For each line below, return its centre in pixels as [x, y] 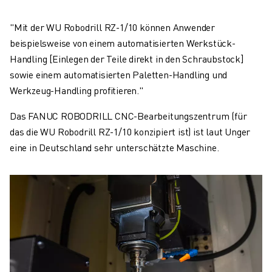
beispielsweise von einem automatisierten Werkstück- [123, 42]
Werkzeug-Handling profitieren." [76, 90]
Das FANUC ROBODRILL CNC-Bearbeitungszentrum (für [128, 115]
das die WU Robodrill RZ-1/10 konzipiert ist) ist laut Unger [130, 131]
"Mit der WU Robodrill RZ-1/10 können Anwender [112, 27]
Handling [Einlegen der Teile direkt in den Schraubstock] [127, 58]
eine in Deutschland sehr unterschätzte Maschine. [114, 147]
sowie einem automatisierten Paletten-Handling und [119, 74]
